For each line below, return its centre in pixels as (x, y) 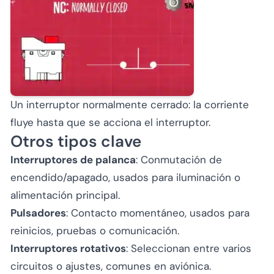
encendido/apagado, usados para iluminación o (125, 177)
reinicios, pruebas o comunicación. (95, 230)
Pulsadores (38, 213)
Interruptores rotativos (68, 248)
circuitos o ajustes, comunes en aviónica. (111, 266)
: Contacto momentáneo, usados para (158, 213)
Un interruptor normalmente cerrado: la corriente (130, 104)
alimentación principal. (65, 195)
